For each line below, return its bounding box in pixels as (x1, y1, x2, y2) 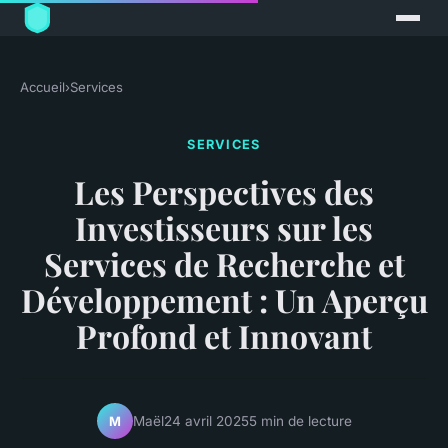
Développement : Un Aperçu (20, 278, 428, 322)
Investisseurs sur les (75, 206, 373, 250)
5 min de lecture (248, 412, 352, 429)
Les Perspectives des (74, 170, 374, 214)
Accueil (20, 79, 65, 96)
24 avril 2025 (163, 412, 249, 429)
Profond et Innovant (76, 314, 372, 358)
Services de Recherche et (43, 242, 405, 286)
